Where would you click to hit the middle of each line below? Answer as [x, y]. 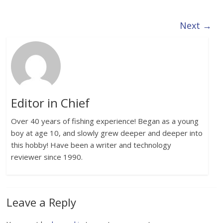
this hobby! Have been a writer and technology [91, 145]
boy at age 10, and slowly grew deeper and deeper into [107, 133]
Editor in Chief [50, 103]
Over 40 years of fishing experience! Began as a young [105, 121]
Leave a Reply [42, 202]
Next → [195, 25]
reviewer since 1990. [47, 157]
